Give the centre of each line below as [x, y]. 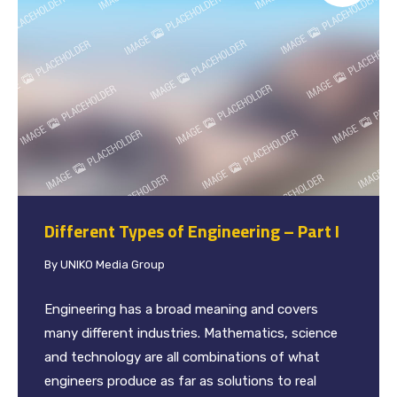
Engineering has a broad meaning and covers [181, 309]
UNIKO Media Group [113, 264]
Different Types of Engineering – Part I [192, 230]
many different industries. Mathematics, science [191, 333]
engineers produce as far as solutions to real [180, 381]
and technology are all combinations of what [182, 357]
